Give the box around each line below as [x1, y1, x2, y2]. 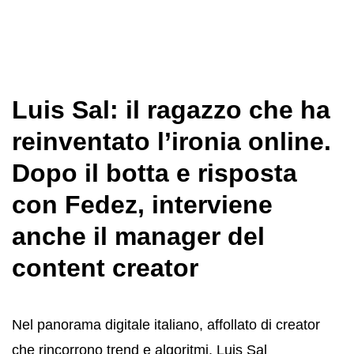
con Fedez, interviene [12, 190, 273, 219]
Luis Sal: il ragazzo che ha [12, 96, 330, 124]
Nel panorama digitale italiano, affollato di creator [12, 316, 320, 333]
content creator [12, 254, 198, 282]
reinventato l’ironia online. [12, 127, 331, 156]
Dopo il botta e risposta [12, 159, 297, 187]
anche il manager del [12, 222, 265, 250]
